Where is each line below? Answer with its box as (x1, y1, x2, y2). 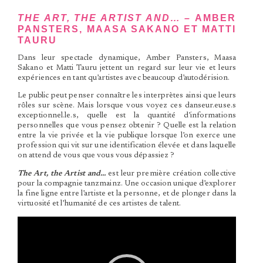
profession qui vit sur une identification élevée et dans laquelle (18, 141, 236, 150)
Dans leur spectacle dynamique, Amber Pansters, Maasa (18, 54, 236, 63)
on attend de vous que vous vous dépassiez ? (18, 151, 175, 160)
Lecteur (17, 216, 44, 225)
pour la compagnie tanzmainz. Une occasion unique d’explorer (18, 179, 236, 188)
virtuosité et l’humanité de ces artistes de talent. (18, 199, 181, 208)
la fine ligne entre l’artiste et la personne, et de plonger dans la (18, 189, 236, 198)
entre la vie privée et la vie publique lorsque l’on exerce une (18, 131, 236, 140)
